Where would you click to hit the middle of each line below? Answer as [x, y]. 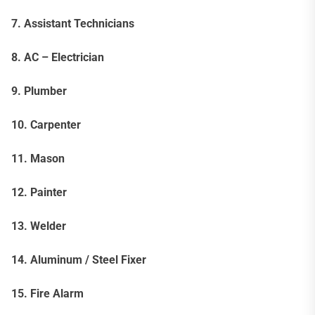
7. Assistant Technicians [73, 23]
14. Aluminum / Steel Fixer [79, 259]
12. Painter [39, 192]
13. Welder [39, 226]
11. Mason [38, 158]
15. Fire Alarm [47, 293]
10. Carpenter [46, 124]
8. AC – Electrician [58, 57]
